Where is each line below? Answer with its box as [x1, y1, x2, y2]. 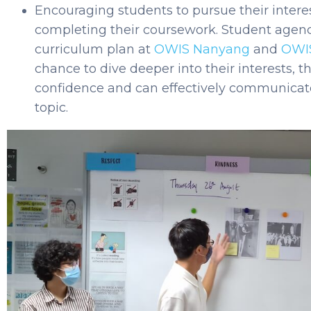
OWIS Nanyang [154, 41, 250, 57]
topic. [35, 99, 68, 115]
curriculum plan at [35, 41, 154, 57]
